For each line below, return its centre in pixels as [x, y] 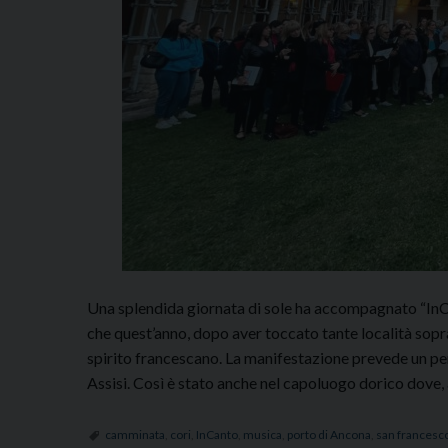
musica [262, 434]
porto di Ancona [329, 434]
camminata [135, 434]
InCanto [217, 434]
